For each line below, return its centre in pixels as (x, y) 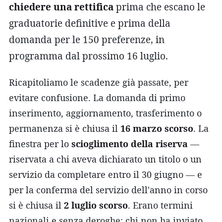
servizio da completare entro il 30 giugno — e (106, 174)
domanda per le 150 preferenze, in (87, 39)
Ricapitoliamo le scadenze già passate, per (99, 82)
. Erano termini (160, 205)
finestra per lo (40, 143)
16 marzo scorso (157, 128)
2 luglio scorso (96, 205)
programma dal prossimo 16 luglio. (88, 56)
